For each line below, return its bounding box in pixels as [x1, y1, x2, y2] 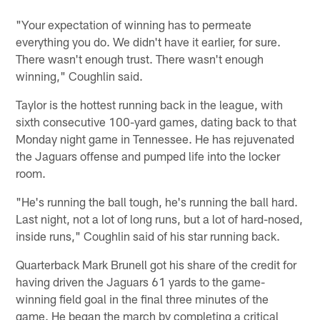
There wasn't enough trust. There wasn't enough [16, 51, 264, 66]
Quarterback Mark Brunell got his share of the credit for [16, 256, 297, 271]
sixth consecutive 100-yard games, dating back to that [16, 114, 297, 129]
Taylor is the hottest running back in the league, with [16, 96, 284, 111]
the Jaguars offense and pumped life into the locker [16, 148, 281, 163]
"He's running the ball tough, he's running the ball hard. [16, 194, 299, 209]
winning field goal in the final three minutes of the [16, 291, 269, 306]
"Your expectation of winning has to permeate [16, 16, 252, 31]
